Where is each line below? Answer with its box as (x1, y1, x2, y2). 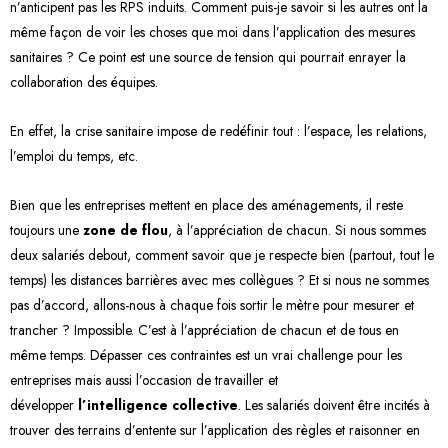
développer (10, 395, 78, 415)
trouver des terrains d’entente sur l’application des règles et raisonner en (10, 420, 420, 440)
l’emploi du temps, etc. (10, 146, 138, 167)
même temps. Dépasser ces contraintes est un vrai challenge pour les (10, 345, 402, 365)
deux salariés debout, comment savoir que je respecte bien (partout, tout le (10, 245, 434, 265)
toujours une (10, 220, 83, 240)
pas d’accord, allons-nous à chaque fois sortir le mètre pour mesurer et (10, 295, 414, 315)
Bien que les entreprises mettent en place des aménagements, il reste (10, 195, 403, 215)
